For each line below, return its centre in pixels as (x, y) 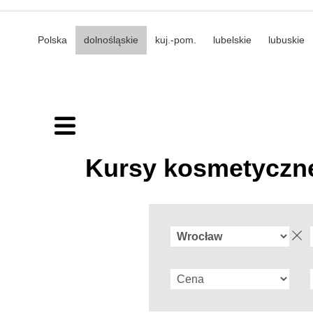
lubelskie (232, 39)
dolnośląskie (111, 39)
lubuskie (286, 39)
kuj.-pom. (175, 39)
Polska (52, 39)
